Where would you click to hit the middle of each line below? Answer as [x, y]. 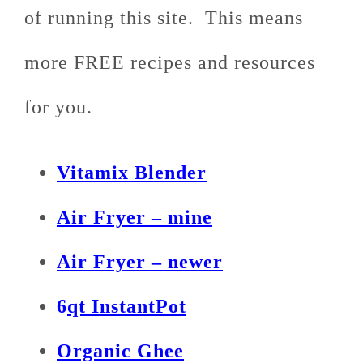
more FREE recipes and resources [170, 62]
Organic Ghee [120, 350]
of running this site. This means [164, 17]
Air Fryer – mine [135, 217]
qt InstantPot [127, 306]
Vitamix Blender [132, 172]
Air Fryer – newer [140, 261]
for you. [58, 107]
